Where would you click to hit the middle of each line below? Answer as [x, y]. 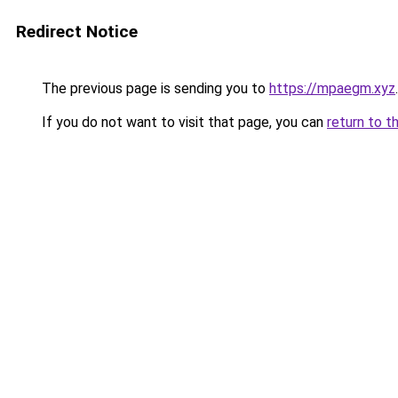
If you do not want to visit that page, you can [183, 122]
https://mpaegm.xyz [332, 88]
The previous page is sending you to [154, 88]
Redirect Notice [77, 32]
